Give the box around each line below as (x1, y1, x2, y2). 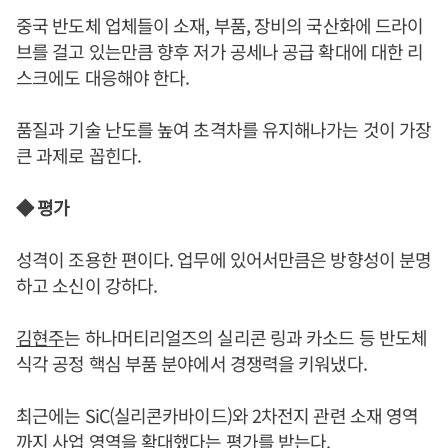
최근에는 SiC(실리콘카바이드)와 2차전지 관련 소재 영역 (16, 402, 419, 429)
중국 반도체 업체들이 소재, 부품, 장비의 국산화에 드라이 (16, 12, 424, 39)
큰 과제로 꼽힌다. (16, 142, 141, 169)
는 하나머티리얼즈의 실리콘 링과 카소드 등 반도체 (64, 324, 428, 351)
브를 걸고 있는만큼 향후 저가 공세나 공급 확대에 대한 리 (16, 38, 424, 65)
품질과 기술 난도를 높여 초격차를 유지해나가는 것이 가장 (16, 116, 432, 143)
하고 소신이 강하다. (16, 272, 158, 299)
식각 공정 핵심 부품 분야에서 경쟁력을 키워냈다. (16, 350, 367, 377)
